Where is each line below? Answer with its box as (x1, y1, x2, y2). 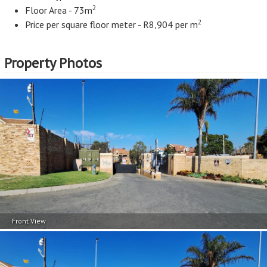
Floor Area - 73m (25, 4, 92, 16)
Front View (12, 216, 46, 225)
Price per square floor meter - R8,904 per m (25, 18, 198, 30)
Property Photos (4, 54, 102, 72)
